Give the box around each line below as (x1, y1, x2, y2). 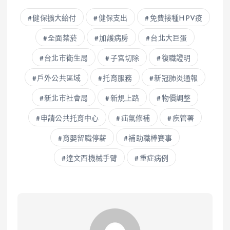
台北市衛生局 (44, 54, 88, 63)
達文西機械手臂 (66, 155, 118, 163)
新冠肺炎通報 (154, 74, 198, 83)
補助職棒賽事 (128, 135, 172, 143)
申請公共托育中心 (41, 114, 99, 123)
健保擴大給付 (32, 14, 76, 23)
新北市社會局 (44, 94, 88, 103)
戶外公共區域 (37, 74, 81, 83)
